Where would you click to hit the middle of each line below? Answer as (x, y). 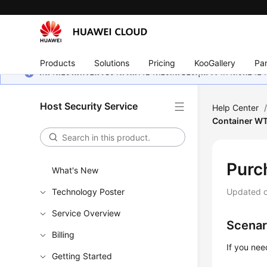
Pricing (162, 63)
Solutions (112, 63)
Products (58, 63)
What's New (75, 170)
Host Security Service (89, 106)
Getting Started (82, 256)
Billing (63, 235)
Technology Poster (89, 192)
